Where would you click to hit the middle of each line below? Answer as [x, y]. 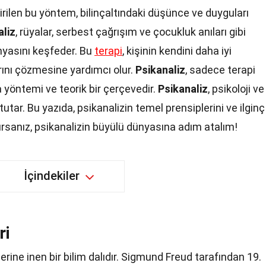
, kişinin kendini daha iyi [177, 51]
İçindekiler [51, 176]
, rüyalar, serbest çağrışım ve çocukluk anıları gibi [131, 32]
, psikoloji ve [236, 89]
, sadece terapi [220, 70]
